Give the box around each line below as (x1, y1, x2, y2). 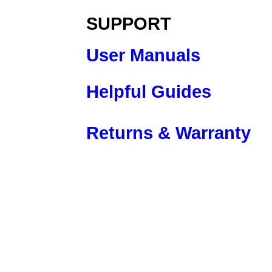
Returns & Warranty (86, 123, 251, 143)
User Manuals (86, 46, 200, 65)
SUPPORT (86, 14, 171, 33)
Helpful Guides (86, 82, 211, 101)
